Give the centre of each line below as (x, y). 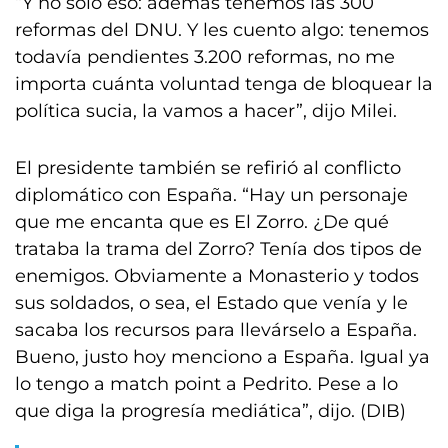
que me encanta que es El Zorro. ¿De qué (202, 222)
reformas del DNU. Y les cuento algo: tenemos (222, 30)
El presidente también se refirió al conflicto (208, 168)
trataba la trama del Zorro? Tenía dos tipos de (218, 249)
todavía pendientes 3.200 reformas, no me (205, 57)
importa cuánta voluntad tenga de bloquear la (224, 84)
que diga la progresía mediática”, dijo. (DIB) (210, 411)
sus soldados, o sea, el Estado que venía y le (211, 303)
